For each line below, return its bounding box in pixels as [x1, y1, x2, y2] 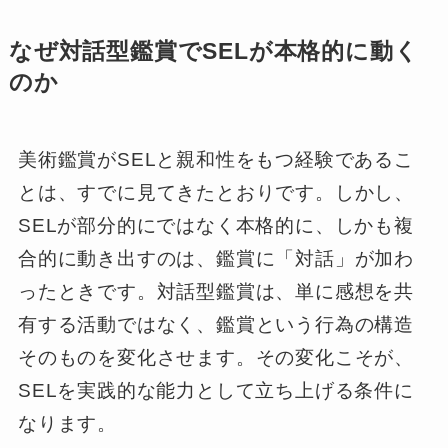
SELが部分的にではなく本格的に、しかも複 [17, 214, 414, 236]
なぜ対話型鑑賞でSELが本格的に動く [8, 38, 419, 64]
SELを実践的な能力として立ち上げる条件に [17, 379, 414, 401]
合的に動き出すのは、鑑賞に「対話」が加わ [17, 247, 415, 269]
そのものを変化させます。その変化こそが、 [17, 346, 415, 368]
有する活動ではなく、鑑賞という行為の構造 [17, 313, 415, 335]
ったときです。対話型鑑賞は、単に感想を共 [17, 280, 415, 302]
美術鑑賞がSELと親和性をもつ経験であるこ [17, 148, 414, 170]
